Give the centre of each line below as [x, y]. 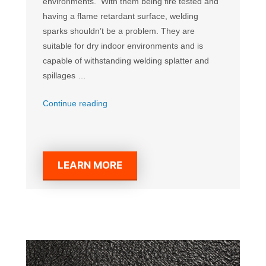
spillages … [64, 75]
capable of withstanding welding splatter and [126, 60]
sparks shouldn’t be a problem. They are [119, 31]
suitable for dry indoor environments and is [123, 45]
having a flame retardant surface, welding [121, 16]
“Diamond [125, 102]
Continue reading [75, 103]
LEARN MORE [90, 165]
